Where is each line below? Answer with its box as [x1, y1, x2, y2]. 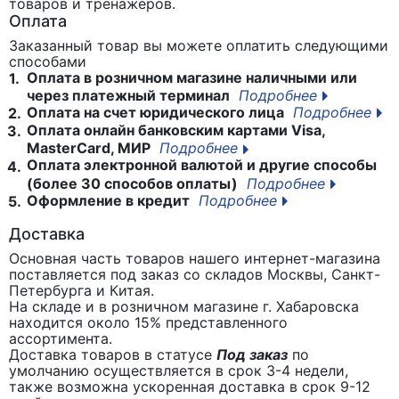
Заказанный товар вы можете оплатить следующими [9, 37, 388, 54]
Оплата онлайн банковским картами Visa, [23, 121, 325, 140]
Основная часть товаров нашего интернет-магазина [9, 248, 380, 267]
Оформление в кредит [23, 191, 190, 209]
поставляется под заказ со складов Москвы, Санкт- [9, 265, 380, 283]
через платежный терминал [27, 86, 230, 105]
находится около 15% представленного [9, 313, 288, 331]
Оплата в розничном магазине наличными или [23, 69, 357, 86]
